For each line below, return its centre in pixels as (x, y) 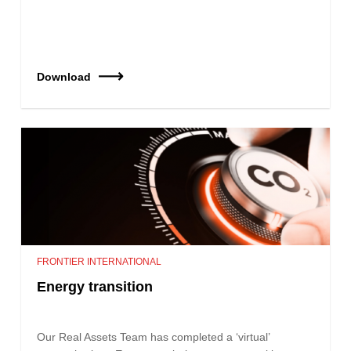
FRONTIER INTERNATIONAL (100, 261)
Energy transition (97, 286)
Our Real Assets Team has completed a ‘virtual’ (154, 337)
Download (64, 76)
